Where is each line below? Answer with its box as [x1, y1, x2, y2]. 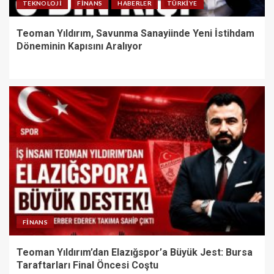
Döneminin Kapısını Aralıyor [17, 40, 143, 52]
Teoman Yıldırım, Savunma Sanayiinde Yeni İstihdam [17, 27, 254, 39]
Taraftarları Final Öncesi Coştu [17, 259, 158, 271]
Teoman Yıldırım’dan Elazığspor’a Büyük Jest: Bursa [17, 246, 253, 258]
